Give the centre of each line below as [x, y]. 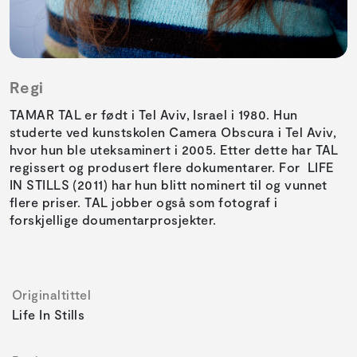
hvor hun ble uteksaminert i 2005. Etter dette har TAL [174, 150]
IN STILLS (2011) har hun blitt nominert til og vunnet [169, 185]
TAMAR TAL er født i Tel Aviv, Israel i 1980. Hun [154, 115]
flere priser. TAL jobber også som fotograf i [144, 202]
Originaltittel [52, 295]
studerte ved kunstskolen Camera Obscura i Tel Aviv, [173, 132]
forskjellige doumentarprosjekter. [113, 220]
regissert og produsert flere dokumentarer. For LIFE [172, 167]
